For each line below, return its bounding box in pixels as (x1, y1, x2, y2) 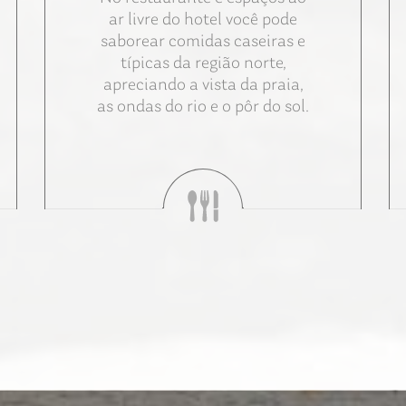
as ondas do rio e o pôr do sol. (97, 97, 309, 116)
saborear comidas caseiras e (101, 32, 305, 51)
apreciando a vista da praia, (102, 75, 304, 94)
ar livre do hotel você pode (109, 10, 297, 29)
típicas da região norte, (120, 53, 286, 72)
